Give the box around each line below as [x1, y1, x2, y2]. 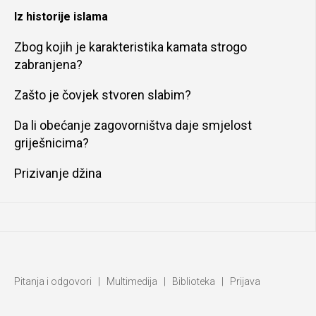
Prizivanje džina [14, 166, 102, 181]
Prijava [230, 276, 260, 288]
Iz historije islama [14, 10, 108, 24]
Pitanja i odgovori [14, 276, 92, 288]
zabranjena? [14, 57, 83, 73]
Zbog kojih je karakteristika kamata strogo [14, 39, 247, 55]
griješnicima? [14, 135, 89, 151]
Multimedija [107, 276, 157, 288]
